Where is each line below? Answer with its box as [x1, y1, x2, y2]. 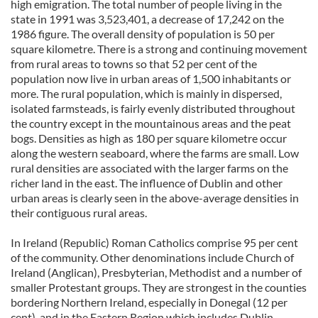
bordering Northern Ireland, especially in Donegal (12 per [11, 295, 287, 309]
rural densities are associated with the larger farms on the [11, 161, 288, 175]
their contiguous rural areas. [11, 206, 147, 219]
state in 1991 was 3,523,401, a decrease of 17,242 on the [11, 12, 284, 26]
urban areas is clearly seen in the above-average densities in [11, 191, 299, 204]
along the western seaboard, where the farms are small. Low [11, 146, 299, 160]
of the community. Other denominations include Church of [11, 251, 294, 264]
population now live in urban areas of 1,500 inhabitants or [11, 72, 291, 85]
